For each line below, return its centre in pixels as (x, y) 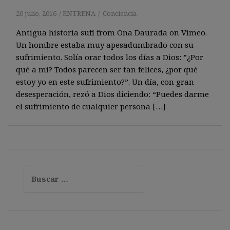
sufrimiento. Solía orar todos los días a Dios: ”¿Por (110, 57)
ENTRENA (79, 13)
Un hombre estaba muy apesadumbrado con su (105, 45)
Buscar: (38, 170)
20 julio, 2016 (36, 13)
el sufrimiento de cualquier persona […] (91, 106)
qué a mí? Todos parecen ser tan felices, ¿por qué (107, 69)
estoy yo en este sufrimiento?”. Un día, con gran (105, 82)
